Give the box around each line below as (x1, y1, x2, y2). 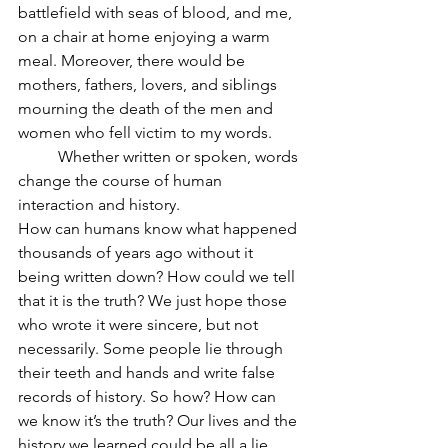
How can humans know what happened (18, 219, 301, 239)
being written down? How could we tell (18, 267, 299, 287)
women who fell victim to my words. (18, 123, 272, 143)
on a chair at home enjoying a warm (18, 27, 274, 47)
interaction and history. (18, 195, 180, 215)
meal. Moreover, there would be (18, 51, 249, 71)
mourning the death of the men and (18, 99, 277, 119)
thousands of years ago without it (18, 243, 257, 263)
